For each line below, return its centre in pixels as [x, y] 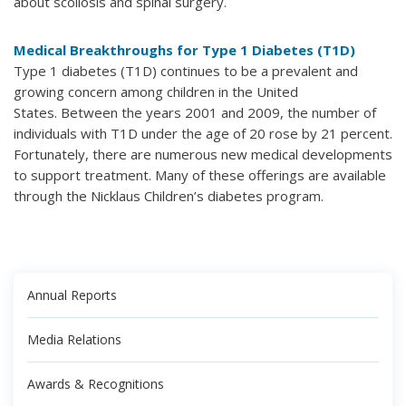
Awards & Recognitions [96, 383]
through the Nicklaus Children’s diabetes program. [169, 195]
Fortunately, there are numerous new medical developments [203, 154]
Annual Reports [72, 295]
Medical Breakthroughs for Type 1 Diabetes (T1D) [184, 49]
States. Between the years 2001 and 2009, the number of [195, 112]
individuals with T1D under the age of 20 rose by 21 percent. [203, 133]
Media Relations [74, 339]
